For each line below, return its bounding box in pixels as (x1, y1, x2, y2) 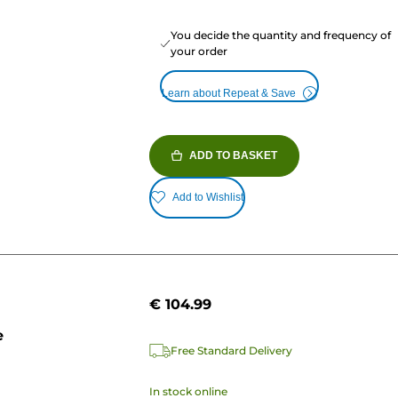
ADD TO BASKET (188, 148, 277, 162)
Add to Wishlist (171, 191, 243, 204)
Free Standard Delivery (170, 344, 292, 358)
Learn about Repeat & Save (161, 86, 296, 99)
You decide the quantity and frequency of (170, 28, 391, 42)
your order (170, 44, 227, 58)
